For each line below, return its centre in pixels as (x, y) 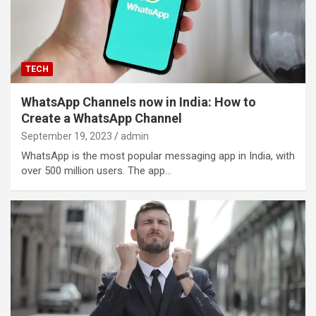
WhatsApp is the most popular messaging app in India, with (158, 156)
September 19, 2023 (67, 136)
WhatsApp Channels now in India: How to (139, 102)
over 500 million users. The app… (96, 170)
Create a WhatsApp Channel (102, 118)
